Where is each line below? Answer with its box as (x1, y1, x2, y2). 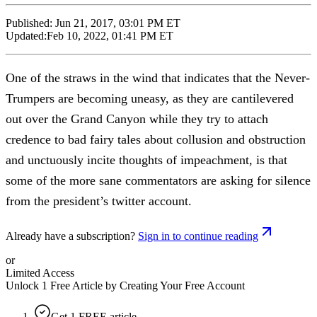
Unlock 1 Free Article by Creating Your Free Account (6, 279, 245, 292)
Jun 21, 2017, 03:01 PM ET (55, 16, 180, 29)
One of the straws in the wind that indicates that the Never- (6, 70, 310, 85)
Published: (6, 16, 55, 29)
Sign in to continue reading (138, 229, 258, 242)
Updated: (6, 29, 47, 42)
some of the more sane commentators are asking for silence (6, 173, 311, 188)
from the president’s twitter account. (6, 193, 192, 208)
